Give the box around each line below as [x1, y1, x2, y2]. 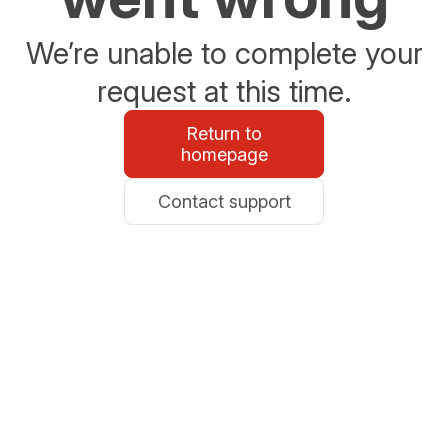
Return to [186, 122, 262, 144]
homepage [180, 143, 268, 165]
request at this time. [96, 72, 352, 109]
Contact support [157, 190, 291, 212]
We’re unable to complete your [25, 34, 423, 71]
